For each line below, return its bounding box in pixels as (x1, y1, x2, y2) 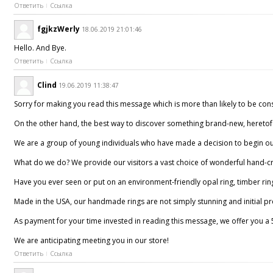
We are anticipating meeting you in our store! (14, 235, 169, 246)
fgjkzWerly (37, 24, 80, 35)
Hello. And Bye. (14, 43, 67, 54)
